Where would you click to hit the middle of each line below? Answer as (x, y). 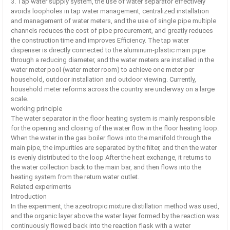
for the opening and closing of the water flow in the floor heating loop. (115, 128)
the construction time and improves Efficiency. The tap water (100, 41)
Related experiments (41, 187)
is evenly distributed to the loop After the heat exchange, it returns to (111, 158)
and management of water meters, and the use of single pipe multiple (113, 21)
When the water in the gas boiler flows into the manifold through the (111, 138)
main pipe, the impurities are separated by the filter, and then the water (114, 148)
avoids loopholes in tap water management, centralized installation (110, 11)
